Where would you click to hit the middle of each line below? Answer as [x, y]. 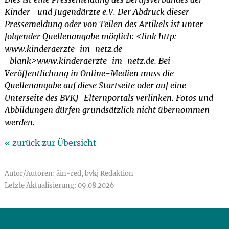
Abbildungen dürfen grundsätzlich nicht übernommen [107, 110]
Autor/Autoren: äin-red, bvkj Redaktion [69, 174]
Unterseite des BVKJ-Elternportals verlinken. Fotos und [109, 98]
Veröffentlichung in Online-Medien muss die [89, 73]
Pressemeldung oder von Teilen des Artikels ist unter [104, 24]
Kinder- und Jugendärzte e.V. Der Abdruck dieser [97, 12]
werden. [19, 122]
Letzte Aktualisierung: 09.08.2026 [59, 185]
